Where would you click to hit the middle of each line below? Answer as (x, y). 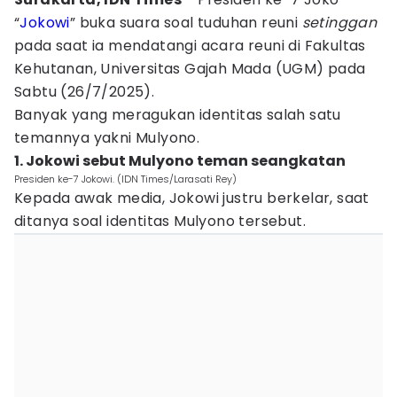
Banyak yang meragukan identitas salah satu (178, 115)
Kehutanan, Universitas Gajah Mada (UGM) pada (190, 69)
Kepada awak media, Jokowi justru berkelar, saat (192, 198)
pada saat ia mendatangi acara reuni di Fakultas (190, 46)
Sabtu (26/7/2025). (85, 92)
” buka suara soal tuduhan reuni (186, 23)
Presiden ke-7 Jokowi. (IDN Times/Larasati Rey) (125, 179)
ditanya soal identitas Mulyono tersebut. (160, 221)
